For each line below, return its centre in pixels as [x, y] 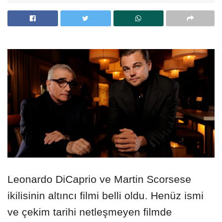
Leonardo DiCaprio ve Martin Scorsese [99, 179]
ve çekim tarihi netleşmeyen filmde [90, 212]
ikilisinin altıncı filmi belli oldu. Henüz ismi [106, 195]
